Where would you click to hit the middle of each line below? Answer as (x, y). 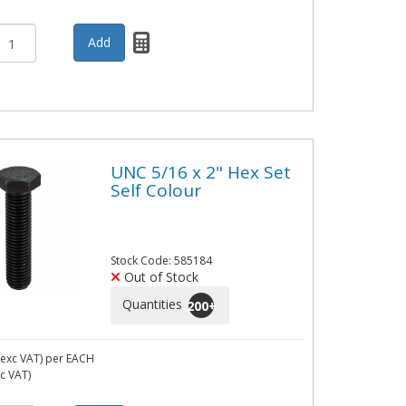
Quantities (154, 304)
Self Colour (155, 190)
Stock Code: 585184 (161, 261)
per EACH (70, 359)
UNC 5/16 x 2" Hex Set (200, 172)
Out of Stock (159, 277)
